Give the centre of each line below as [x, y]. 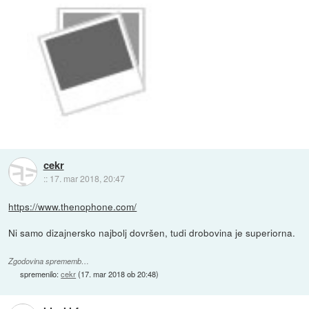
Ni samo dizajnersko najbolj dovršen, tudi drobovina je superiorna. [152, 232]
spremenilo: [41, 273]
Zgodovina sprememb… [49, 261]
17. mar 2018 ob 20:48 [119, 273]
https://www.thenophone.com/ [73, 206]
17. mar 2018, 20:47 [87, 178]
